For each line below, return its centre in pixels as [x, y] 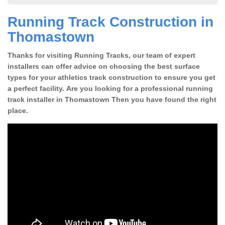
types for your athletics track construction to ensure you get [111, 77]
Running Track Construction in [110, 22]
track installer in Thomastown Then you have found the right [112, 99]
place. [18, 110]
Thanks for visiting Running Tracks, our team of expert [101, 55]
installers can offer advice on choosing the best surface [104, 66]
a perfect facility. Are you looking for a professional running [110, 88]
